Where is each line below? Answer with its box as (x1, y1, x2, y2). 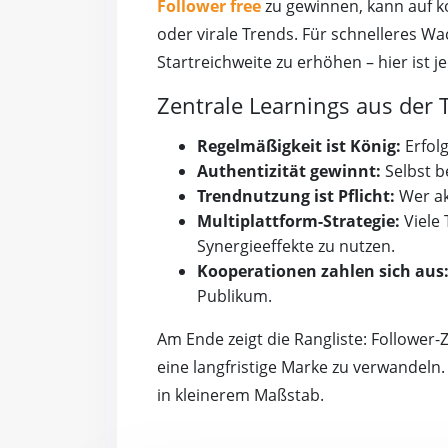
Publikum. (197, 285, 272, 308)
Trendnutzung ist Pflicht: (197, 185, 395, 208)
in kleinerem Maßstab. (157, 384, 324, 407)
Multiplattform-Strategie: (197, 210, 400, 233)
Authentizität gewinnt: (197, 160, 381, 183)
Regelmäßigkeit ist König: (197, 135, 401, 158)
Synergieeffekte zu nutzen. (197, 235, 395, 258)
